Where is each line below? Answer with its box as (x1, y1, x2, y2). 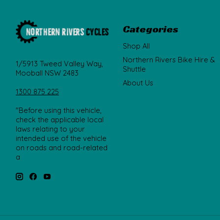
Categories (122, 22, 178, 35)
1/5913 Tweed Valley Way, (16, 59, 103, 69)
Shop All (122, 41, 150, 51)
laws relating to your (16, 124, 85, 134)
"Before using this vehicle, (16, 106, 102, 115)
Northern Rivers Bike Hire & (122, 55, 215, 64)
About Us (122, 78, 153, 88)
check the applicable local (16, 115, 104, 125)
